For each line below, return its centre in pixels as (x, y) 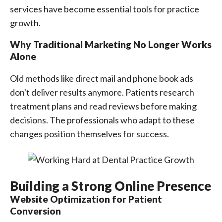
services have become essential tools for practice (105, 9)
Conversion (35, 211)
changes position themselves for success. (89, 134)
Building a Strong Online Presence (111, 186)
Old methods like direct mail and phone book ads (102, 78)
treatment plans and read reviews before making (103, 106)
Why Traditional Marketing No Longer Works (111, 44)
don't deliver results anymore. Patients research (102, 92)
